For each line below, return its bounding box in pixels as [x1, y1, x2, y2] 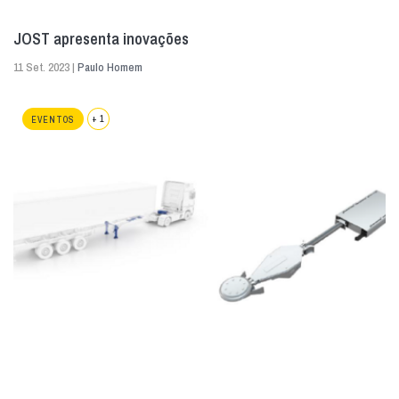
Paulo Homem [77, 60, 142, 76]
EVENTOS [31, 114, 75, 126]
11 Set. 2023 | [13, 60, 77, 76]
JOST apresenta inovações [13, 28, 189, 51]
